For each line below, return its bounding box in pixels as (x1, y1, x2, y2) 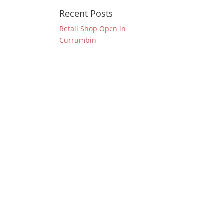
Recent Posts (59, 7, 113, 19)
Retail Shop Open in (59, 24, 126, 33)
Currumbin (59, 35, 97, 45)
